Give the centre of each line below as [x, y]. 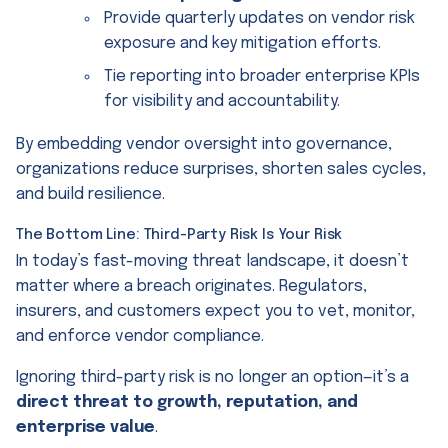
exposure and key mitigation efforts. [242, 43]
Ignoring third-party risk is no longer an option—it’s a [212, 378]
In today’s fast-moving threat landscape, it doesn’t [212, 262]
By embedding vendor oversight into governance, [204, 144]
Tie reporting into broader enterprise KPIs [262, 76]
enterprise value [85, 428]
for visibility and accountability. [222, 101]
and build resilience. [90, 194]
